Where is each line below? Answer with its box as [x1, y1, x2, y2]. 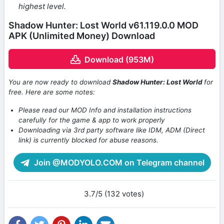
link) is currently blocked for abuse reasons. [18, 135, 158, 144]
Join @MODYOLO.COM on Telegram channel [31, 157, 204, 167]
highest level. [18, 1, 66, 11]
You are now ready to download [8, 77, 112, 86]
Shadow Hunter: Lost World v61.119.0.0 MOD [8, 20, 198, 31]
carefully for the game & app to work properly [18, 115, 165, 124]
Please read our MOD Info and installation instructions [18, 105, 191, 114]
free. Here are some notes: [8, 87, 95, 96]
